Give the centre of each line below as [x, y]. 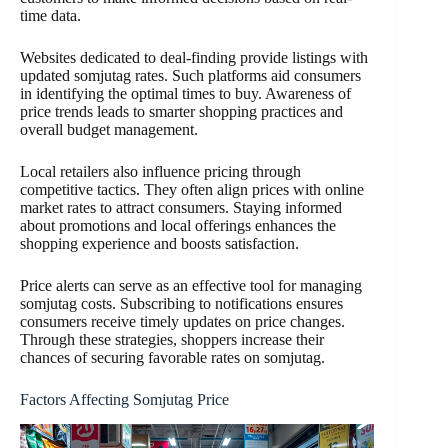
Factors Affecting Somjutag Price [124, 400]
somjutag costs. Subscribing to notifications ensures [181, 304]
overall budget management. [109, 130]
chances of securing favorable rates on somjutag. [172, 358]
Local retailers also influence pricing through [160, 172]
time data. [50, 16]
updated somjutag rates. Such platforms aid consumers [190, 76]
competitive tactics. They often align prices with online [192, 190]
